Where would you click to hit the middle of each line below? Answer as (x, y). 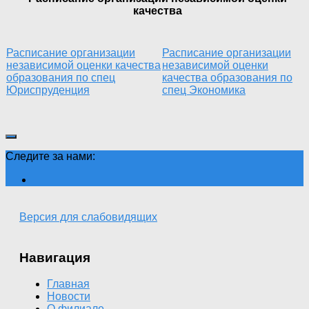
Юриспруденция (48, 90)
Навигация (55, 257)
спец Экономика (204, 90)
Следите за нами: (50, 156)
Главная (68, 284)
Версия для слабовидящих (88, 217)
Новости (69, 297)
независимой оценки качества (83, 65)
